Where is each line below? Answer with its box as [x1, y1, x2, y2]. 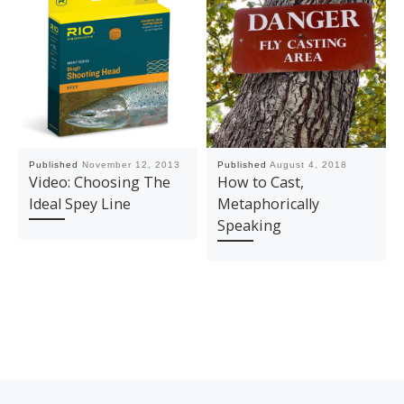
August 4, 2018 [269, 160, 347, 170]
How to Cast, [216, 172, 304, 193]
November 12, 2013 [81, 160, 180, 170]
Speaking [216, 216, 281, 236]
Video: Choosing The [28, 172, 170, 193]
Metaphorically [216, 194, 319, 215]
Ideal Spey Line [28, 194, 131, 215]
